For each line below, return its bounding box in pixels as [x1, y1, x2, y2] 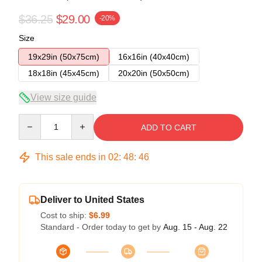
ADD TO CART [140, 122, 196, 132]
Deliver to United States [40, 194, 144, 205]
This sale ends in [33, 151, 108, 162]
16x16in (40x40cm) [118, 51, 189, 61]
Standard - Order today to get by [40, 222, 163, 232]
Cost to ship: [40, 210, 89, 220]
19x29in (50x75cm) [28, 51, 99, 61]
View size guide [30, 92, 96, 102]
